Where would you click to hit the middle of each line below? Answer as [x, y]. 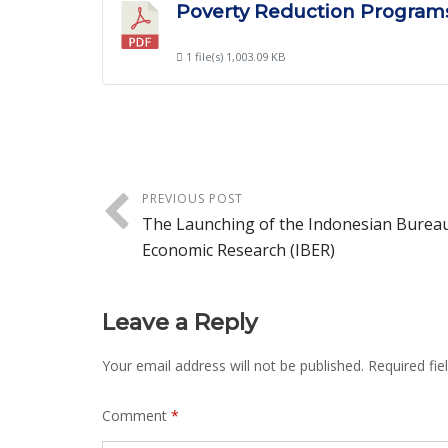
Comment [136, 416]
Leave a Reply [180, 322]
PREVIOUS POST [192, 199]
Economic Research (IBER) [238, 250]
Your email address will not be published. [233, 366]
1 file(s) [204, 56]
